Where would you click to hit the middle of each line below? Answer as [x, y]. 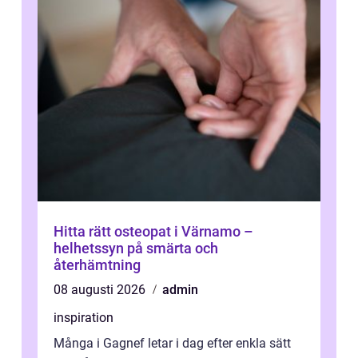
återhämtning [97, 265]
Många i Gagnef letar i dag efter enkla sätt [172, 344]
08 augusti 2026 [101, 290]
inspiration [84, 318]
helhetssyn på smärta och [136, 249]
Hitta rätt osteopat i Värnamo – [153, 232]
